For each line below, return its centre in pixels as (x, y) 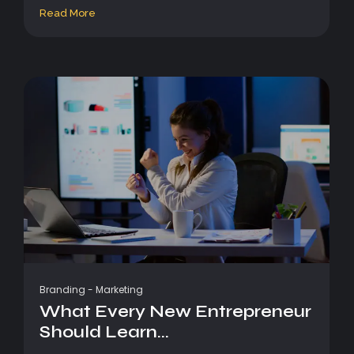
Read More (68, 13)
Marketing (119, 290)
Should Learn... (104, 332)
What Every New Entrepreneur (175, 312)
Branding (62, 290)
